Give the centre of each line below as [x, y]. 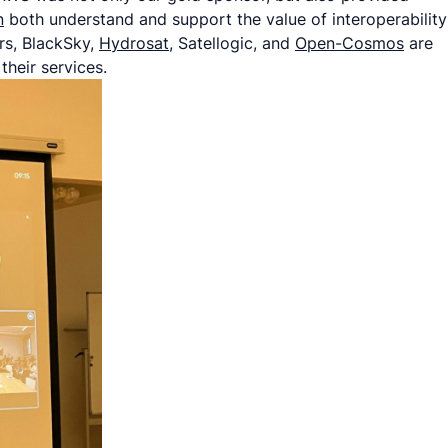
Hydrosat [134, 43]
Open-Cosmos [349, 43]
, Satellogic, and [232, 43]
